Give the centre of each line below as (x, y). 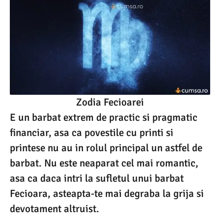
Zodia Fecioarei (110, 102)
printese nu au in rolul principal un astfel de (106, 148)
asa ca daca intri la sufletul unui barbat (97, 178)
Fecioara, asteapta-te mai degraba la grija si (107, 193)
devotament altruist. (55, 208)
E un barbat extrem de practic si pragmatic (104, 117)
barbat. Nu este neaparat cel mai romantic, (104, 163)
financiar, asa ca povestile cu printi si (92, 132)
